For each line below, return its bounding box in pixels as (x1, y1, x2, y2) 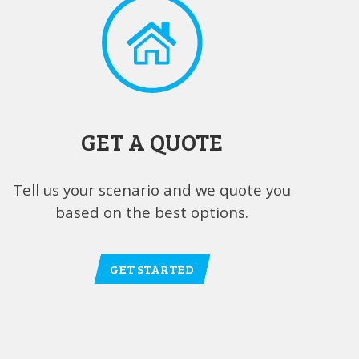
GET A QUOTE (80, 124, 223, 157)
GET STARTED (109, 260, 194, 278)
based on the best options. (54, 202, 248, 223)
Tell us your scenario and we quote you (12, 179, 291, 200)
